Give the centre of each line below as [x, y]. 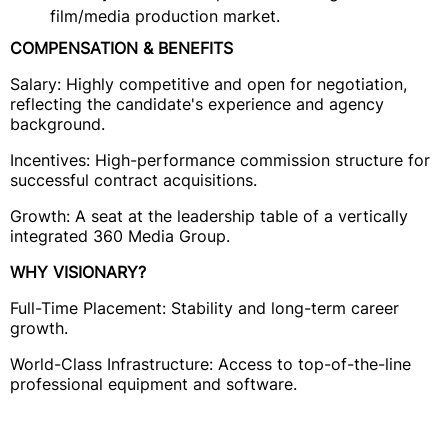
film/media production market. [165, 16]
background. [57, 124]
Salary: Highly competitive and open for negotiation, [208, 84]
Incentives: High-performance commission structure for [220, 160]
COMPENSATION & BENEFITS [121, 48]
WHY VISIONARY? [78, 272]
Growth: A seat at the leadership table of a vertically [209, 216]
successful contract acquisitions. [133, 180]
